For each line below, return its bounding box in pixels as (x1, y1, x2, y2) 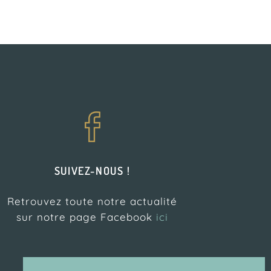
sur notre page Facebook (16, 211, 157, 223)
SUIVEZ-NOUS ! (54, 164, 131, 177)
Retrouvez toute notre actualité (7, 195, 178, 207)
